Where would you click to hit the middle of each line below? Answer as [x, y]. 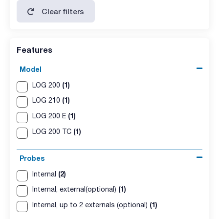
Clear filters [63, 11]
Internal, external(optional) [75, 189]
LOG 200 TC [53, 131]
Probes [32, 158]
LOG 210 [47, 100]
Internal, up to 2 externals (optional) [91, 205]
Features [34, 49]
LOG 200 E [50, 116]
